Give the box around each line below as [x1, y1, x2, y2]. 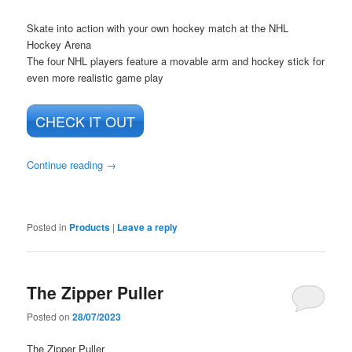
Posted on [27, 310, 73, 324]
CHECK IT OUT [35, 110, 136, 131]
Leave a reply [117, 220, 178, 235]
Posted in [27, 220, 68, 234]
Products [69, 220, 111, 235]
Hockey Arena [27, 36, 92, 52]
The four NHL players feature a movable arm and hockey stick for [27, 53, 325, 68]
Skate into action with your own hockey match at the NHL [27, 20, 289, 35]
